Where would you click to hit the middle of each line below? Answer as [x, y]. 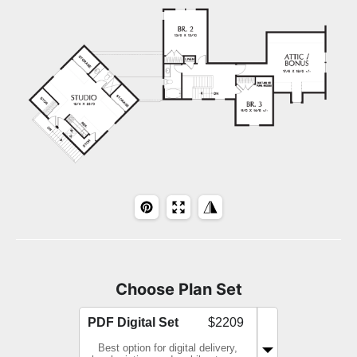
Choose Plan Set [178, 290]
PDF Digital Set [133, 323]
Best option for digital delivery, [168, 348]
